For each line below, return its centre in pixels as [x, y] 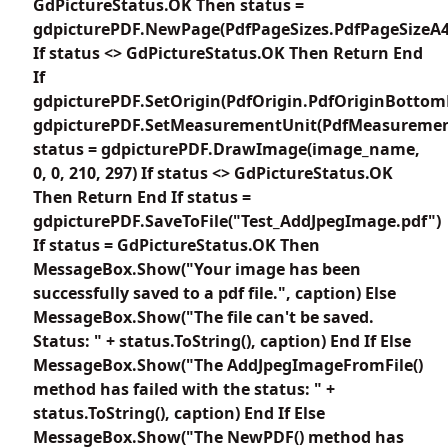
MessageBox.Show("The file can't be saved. [203, 316]
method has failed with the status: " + [184, 388]
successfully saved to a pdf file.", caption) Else [214, 292]
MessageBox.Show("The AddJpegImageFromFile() [228, 364]
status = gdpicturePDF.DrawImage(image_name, [226, 148]
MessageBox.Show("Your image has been [197, 268]
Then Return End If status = [142, 196]
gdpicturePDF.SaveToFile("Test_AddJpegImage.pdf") [237, 220]
